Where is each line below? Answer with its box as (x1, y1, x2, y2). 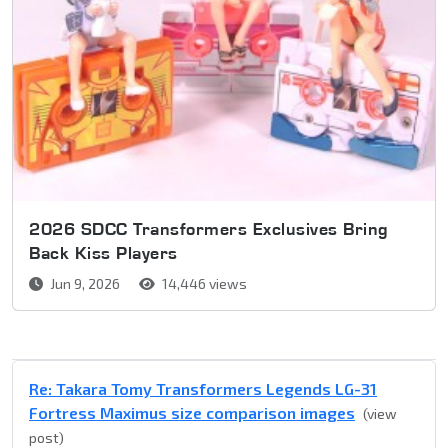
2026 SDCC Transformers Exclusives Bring (29, 218, 389, 240)
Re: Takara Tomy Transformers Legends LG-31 (29, 379, 377, 399)
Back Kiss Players (29, 242, 178, 264)
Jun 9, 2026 (47, 275, 123, 293)
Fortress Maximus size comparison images (29, 403, 355, 423)
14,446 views (159, 275, 247, 293)
